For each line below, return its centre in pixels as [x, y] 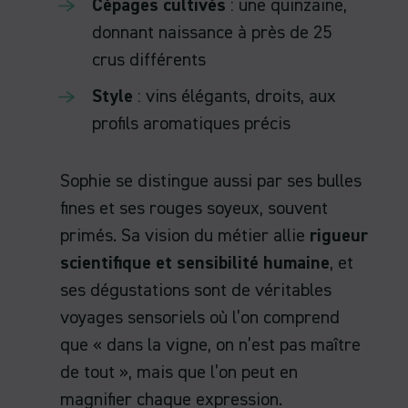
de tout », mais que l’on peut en [179, 372]
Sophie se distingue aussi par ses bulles [211, 181]
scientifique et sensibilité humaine [195, 263]
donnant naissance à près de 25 [212, 32]
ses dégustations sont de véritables [196, 290]
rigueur [339, 235]
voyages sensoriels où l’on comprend [200, 317]
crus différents [149, 60]
